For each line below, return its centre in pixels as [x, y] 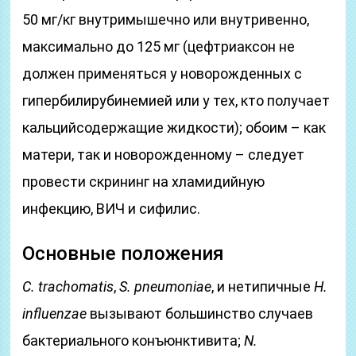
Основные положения [124, 253]
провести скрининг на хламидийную [144, 182]
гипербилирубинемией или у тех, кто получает [176, 101]
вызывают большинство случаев [200, 313]
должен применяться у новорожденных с [163, 74]
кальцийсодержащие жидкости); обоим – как [174, 128]
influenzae [55, 313]
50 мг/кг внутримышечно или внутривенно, [166, 19]
